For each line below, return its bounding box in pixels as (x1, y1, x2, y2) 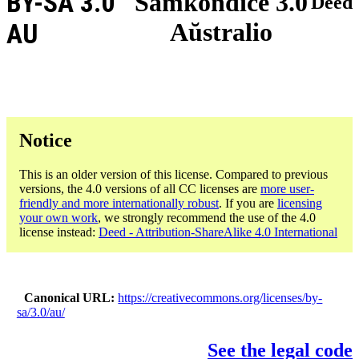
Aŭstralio (169, 18, 272, 47)
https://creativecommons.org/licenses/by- (118, 290, 323, 305)
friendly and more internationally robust (19, 196, 219, 210)
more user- (260, 181, 314, 196)
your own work (19, 210, 98, 224)
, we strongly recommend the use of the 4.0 (98, 210, 316, 224)
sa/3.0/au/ (16, 305, 65, 319)
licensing (277, 196, 322, 210)
